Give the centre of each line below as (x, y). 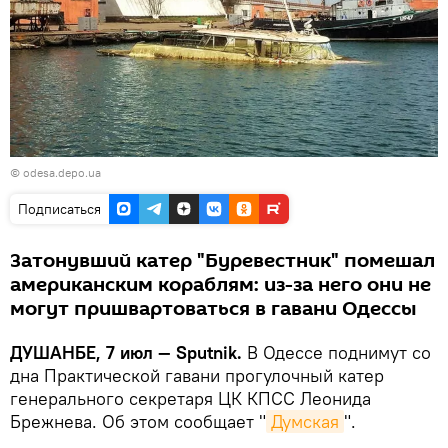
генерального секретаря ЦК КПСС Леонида (190, 398)
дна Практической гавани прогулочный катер (197, 375)
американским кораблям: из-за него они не (220, 284)
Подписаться (59, 208)
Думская (305, 421)
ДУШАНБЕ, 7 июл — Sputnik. (128, 352)
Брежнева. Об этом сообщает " (138, 421)
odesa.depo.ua (62, 172)
